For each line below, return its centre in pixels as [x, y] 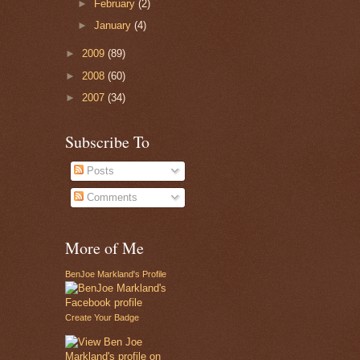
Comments [111, 197]
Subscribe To [107, 142]
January [115, 26]
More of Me [104, 248]
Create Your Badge [102, 318]
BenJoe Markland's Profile [116, 274]
